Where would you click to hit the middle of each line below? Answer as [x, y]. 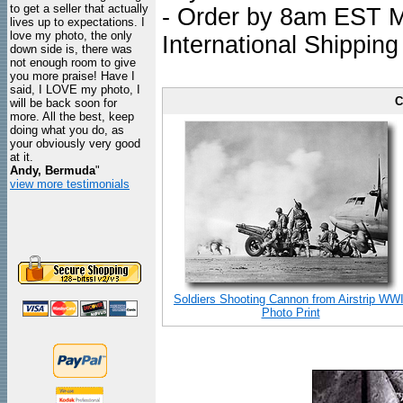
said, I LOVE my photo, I [75, 90]
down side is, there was [71, 49]
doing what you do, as [67, 130]
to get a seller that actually [79, 9]
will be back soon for [63, 103]
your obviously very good [75, 143]
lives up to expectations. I [77, 22]
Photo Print [291, 313]
